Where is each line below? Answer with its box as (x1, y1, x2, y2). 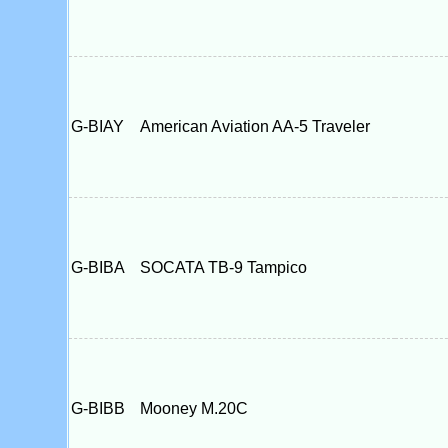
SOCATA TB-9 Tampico (139, 259, 307, 276)
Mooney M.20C (139, 400, 248, 417)
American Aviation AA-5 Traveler (139, 118, 370, 135)
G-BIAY (71, 118, 136, 135)
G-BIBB (70, 400, 137, 417)
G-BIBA (70, 259, 137, 276)
